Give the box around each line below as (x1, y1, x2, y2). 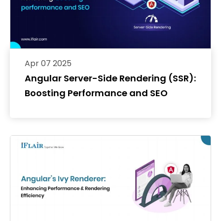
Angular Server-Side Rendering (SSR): (25, 72, 196, 85)
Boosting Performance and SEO (25, 87, 168, 100)
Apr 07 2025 (25, 58, 72, 70)
